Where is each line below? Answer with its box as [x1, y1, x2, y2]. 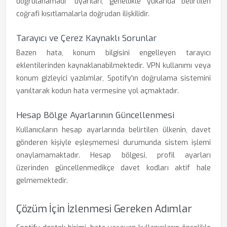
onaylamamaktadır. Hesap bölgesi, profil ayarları [16, 150, 211, 160]
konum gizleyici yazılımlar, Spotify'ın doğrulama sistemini [16, 73, 211, 83]
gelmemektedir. [16, 176, 68, 185]
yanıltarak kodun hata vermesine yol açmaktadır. [16, 86, 179, 96]
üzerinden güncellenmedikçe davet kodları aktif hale [16, 163, 211, 173]
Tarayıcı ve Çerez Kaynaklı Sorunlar [16, 32, 157, 44]
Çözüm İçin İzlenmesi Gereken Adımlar [16, 202, 192, 216]
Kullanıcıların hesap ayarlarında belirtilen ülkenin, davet [16, 125, 211, 135]
